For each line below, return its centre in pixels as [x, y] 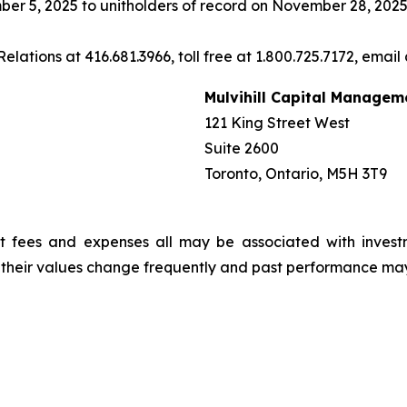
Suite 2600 [242, 149]
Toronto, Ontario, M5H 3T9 [296, 174]
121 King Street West [277, 123]
